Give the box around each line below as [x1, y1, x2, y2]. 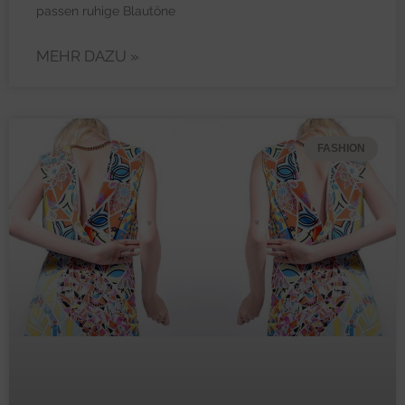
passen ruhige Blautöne [36, 4, 175, 19]
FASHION [316, 142, 365, 155]
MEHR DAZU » [36, 47, 139, 66]
